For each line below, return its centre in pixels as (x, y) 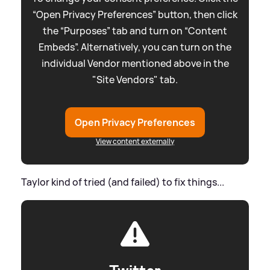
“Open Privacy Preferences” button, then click (135, 14)
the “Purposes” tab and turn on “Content (135, 30)
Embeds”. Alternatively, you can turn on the (135, 47)
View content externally (135, 141)
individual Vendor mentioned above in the (135, 63)
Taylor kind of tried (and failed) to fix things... (123, 182)
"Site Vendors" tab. (135, 79)
